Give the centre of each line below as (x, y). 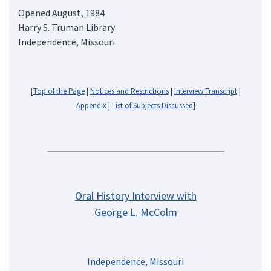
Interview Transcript (205, 91)
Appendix (91, 105)
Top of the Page (59, 91)
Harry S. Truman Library (67, 27)
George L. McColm (135, 212)
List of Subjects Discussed (152, 105)
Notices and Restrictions (129, 91)
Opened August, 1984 (61, 12)
